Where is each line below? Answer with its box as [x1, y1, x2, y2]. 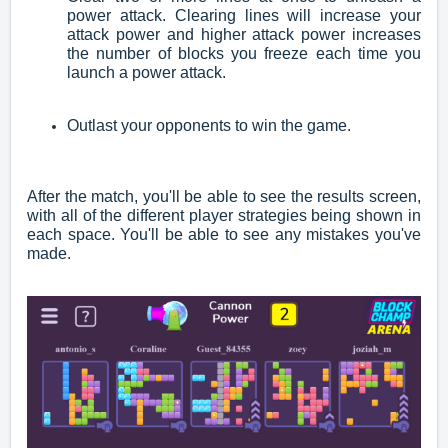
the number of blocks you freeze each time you [67, 44, 421, 62]
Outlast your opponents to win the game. [67, 116, 351, 134]
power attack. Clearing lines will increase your [67, 6, 421, 24]
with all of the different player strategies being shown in [27, 206, 421, 224]
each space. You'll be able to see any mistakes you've [27, 225, 421, 243]
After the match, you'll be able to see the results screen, [27, 187, 421, 205]
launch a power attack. [67, 63, 230, 81]
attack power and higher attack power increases [67, 25, 421, 43]
